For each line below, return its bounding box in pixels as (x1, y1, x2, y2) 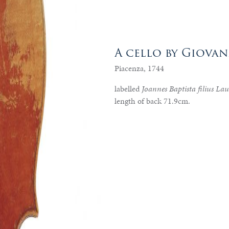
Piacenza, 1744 (114, 62, 164, 74)
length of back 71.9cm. (114, 95, 190, 107)
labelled (114, 83, 142, 95)
